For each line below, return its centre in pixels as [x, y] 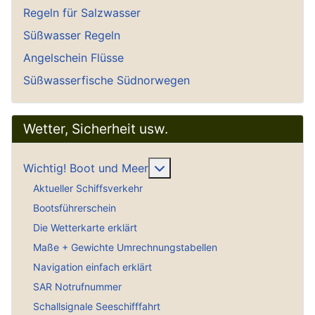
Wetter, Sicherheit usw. [96, 128]
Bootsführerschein [75, 208]
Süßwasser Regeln [72, 35]
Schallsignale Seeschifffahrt [97, 307]
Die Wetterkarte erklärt [85, 228]
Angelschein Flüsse [73, 57]
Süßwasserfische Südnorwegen [107, 80]
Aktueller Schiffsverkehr [88, 188]
